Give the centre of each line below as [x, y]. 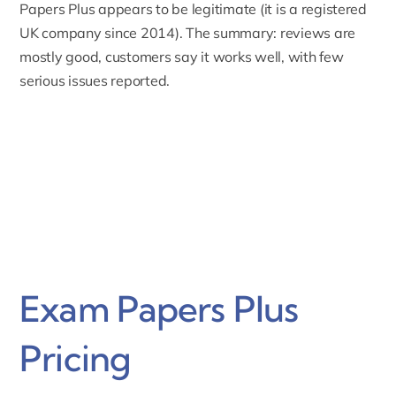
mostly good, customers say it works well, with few [182, 56]
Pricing [76, 359]
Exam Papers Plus [159, 309]
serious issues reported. [95, 80]
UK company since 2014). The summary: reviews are [188, 32]
